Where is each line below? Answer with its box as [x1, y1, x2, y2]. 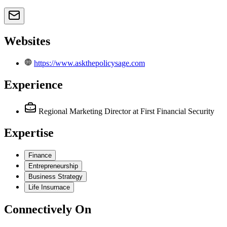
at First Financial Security [133, 107, 214, 116]
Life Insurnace [28, 183, 70, 191]
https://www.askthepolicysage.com [34, 59, 145, 68]
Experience [4, 78, 63, 92]
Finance [28, 151, 52, 159]
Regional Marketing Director [39, 107, 131, 116]
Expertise [4, 126, 54, 139]
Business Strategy [28, 172, 83, 180]
